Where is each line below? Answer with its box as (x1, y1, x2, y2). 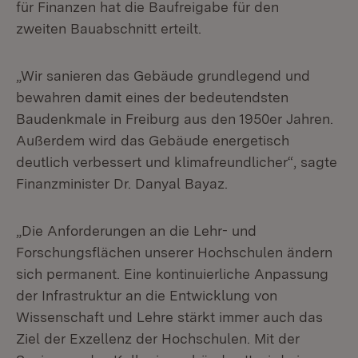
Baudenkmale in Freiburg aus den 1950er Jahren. (16, 110, 333, 127)
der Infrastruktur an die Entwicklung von (16, 287, 277, 304)
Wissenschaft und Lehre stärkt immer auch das (16, 308, 323, 325)
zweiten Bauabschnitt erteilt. (16, 20, 201, 37)
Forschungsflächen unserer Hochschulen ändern (16, 244, 332, 261)
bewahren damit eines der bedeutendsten (16, 89, 288, 105)
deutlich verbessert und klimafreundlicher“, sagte (16, 153, 337, 170)
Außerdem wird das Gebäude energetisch (16, 132, 289, 149)
